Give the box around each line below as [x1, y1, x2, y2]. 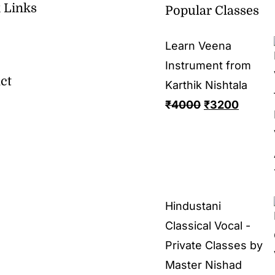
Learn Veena [165, 39, 231, 52]
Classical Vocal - [165, 219, 250, 232]
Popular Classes [165, 3, 259, 18]
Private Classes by [165, 238, 263, 252]
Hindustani [165, 199, 221, 212]
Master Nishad [165, 258, 242, 271]
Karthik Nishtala [165, 78, 247, 91]
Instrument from [165, 58, 251, 72]
